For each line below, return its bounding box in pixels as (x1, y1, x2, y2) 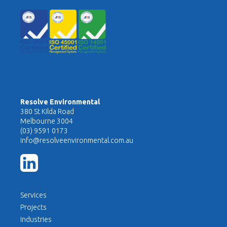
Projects (20, 203, 47, 211)
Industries (20, 215, 52, 223)
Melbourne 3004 (20, 117, 73, 125)
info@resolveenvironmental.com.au (20, 136, 133, 144)
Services (20, 191, 47, 199)
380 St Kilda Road (20, 107, 74, 116)
